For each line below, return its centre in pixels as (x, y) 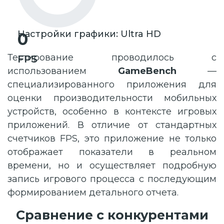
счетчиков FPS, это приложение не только (112, 139)
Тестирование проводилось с (112, 58)
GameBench (147, 71)
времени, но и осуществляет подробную (112, 166)
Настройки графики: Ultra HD (89, 34)
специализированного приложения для (112, 85)
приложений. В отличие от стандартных (112, 125)
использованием (63, 71)
